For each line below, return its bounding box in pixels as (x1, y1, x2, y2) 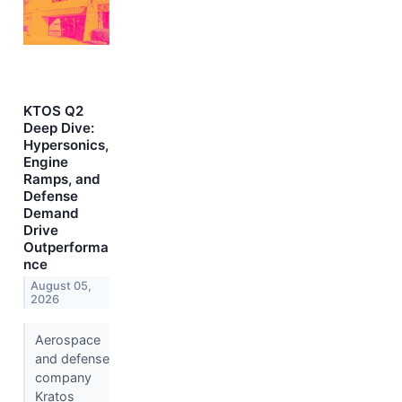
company (34, 369, 92, 385)
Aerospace (34, 331, 100, 347)
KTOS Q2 (23, 101, 83, 119)
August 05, (31, 278, 92, 293)
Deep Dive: (23, 118, 94, 136)
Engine (23, 153, 68, 170)
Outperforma (23, 238, 109, 256)
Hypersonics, (23, 135, 109, 153)
